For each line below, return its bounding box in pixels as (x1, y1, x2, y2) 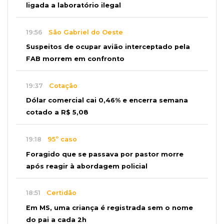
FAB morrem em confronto (26, 55, 124, 63)
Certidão (40, 189, 76, 197)
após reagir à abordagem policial (26, 162, 147, 170)
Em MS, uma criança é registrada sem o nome (26, 203, 193, 211)
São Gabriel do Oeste (42, 28, 123, 36)
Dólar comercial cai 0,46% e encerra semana (26, 96, 188, 104)
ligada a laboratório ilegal (26, 1, 121, 9)
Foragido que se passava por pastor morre (26, 150, 183, 158)
